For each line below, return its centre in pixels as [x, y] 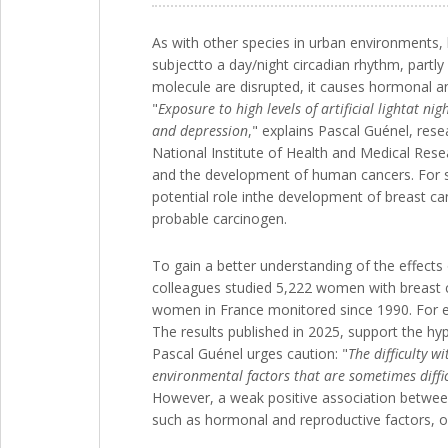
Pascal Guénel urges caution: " [250, 353]
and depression [200, 130]
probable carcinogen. [219, 218]
